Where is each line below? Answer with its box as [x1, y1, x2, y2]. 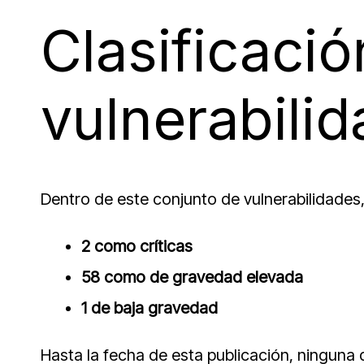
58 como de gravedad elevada [81, 267, 303, 288]
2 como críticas [81, 236, 193, 257]
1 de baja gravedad [81, 298, 218, 318]
